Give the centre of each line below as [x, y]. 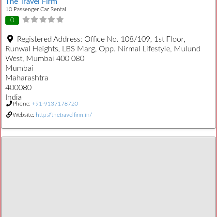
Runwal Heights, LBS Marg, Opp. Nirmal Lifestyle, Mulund [103, 49]
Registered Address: [51, 39]
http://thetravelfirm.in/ [64, 115]
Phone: [22, 104]
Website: [24, 115]
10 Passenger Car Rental [36, 9]
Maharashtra [27, 78]
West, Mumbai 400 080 [45, 59]
